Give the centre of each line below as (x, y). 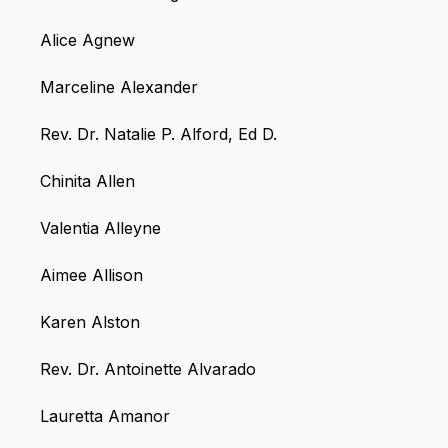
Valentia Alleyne (100, 228)
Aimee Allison (91, 275)
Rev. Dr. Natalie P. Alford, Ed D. (158, 134)
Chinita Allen (87, 181)
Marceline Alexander (119, 87)
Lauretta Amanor (105, 416)
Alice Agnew (87, 40)
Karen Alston (90, 322)
